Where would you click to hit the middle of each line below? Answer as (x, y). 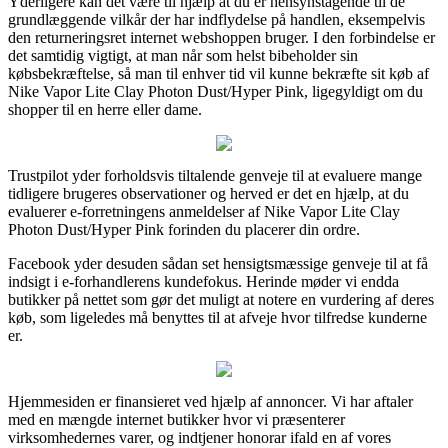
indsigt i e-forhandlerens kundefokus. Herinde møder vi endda (203, 281)
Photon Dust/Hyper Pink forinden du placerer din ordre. (184, 229)
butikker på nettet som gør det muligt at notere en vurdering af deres (221, 299)
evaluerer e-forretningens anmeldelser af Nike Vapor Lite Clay (204, 211)
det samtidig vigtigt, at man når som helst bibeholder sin (183, 55)
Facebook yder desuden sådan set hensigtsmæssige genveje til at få (218, 263)
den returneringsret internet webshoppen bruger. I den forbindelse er (221, 37)
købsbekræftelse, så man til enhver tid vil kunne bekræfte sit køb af (218, 73)
